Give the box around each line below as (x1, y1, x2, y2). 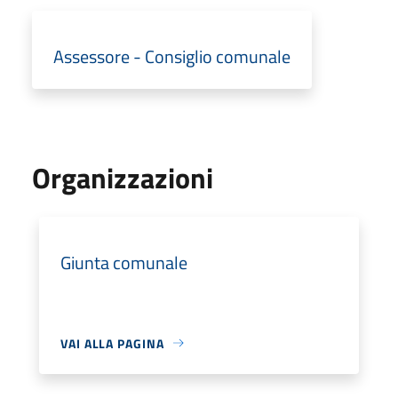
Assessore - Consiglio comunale (53, 42, 291, 70)
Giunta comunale (60, 248, 187, 276)
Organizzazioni (32, 155, 213, 199)
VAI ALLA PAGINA (60, 333, 164, 353)
